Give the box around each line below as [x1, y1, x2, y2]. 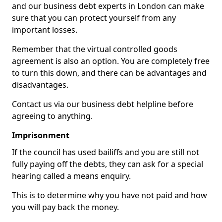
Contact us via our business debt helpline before [12, 99, 193, 110]
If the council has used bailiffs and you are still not [12, 147, 199, 158]
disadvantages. [12, 79, 68, 90]
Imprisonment [12, 130, 69, 141]
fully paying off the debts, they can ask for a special [12, 159, 203, 169]
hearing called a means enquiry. [12, 170, 131, 181]
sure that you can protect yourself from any [12, 12, 176, 23]
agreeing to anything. [12, 111, 93, 121]
